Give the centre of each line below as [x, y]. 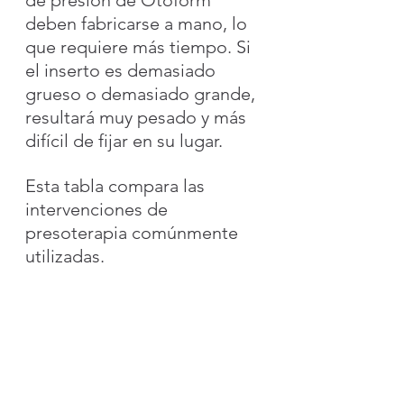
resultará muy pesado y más [138, 117]
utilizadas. [65, 256]
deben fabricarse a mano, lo [138, 23]
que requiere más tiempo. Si [140, 46]
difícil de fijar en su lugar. [124, 140]
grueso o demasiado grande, [142, 93]
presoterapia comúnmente [134, 232]
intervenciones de [99, 209]
